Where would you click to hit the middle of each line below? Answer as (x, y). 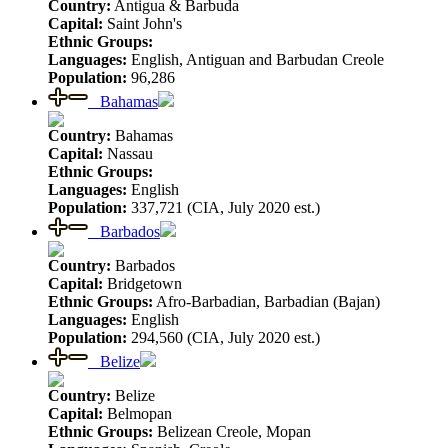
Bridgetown (142, 283)
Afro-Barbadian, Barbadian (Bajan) (266, 301)
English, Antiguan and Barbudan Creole (255, 59)
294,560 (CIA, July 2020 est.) (223, 337)
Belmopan (137, 413)
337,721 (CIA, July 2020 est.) (223, 207)
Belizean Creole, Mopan (232, 431)
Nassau (128, 153)
